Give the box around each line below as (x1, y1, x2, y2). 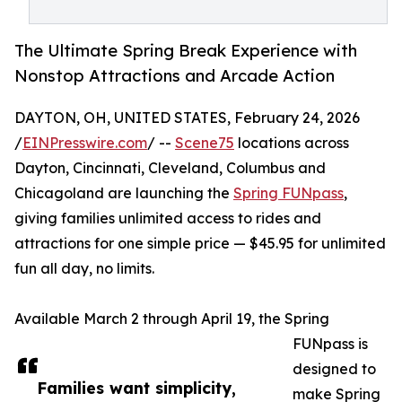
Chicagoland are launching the (14, 184, 233, 203)
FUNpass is (293, 335, 368, 354)
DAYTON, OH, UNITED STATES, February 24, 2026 (14, 109, 360, 127)
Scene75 (175, 134, 234, 153)
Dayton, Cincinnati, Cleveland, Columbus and (14, 159, 326, 178)
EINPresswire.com (22, 134, 147, 153)
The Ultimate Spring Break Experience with (14, 40, 357, 61)
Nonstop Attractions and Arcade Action (14, 66, 335, 86)
